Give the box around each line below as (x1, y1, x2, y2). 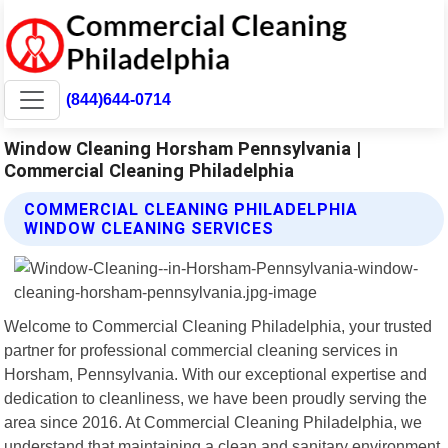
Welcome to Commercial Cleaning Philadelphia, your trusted (4, 316, 433, 335)
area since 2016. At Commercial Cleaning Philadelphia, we (4, 412, 423, 431)
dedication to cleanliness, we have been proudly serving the (4, 388, 428, 407)
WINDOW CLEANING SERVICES (24, 218, 275, 238)
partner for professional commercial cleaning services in (4, 340, 399, 359)
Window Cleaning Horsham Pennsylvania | (4, 137, 362, 159)
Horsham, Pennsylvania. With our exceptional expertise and (4, 364, 428, 383)
